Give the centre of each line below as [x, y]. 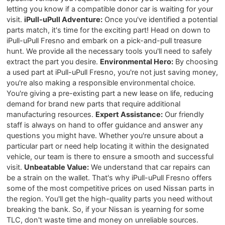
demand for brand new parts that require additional [94, 104]
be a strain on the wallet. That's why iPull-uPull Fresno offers [109, 178]
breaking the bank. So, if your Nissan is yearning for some [105, 209]
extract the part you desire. [53, 62]
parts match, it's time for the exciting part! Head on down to [109, 30]
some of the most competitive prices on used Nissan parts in [111, 188]
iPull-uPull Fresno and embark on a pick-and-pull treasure [104, 40]
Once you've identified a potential [160, 19]
